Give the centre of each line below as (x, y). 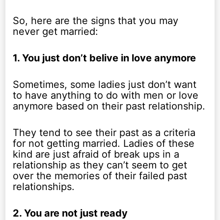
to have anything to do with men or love (106, 96)
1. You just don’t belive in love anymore (105, 58)
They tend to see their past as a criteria (104, 133)
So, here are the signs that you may (96, 21)
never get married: (56, 32)
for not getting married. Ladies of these (104, 144)
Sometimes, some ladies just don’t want (105, 85)
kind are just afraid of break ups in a (96, 154)
